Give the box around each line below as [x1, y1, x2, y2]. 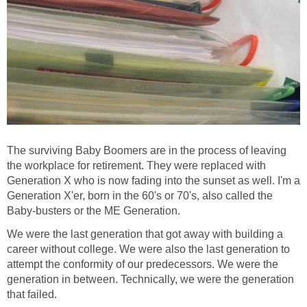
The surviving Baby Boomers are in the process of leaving [7, 145, 286, 157]
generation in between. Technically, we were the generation [7, 273, 294, 286]
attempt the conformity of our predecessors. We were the [7, 258, 278, 271]
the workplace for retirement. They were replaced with [7, 160, 266, 172]
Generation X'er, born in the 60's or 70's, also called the [7, 190, 273, 202]
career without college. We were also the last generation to [7, 243, 290, 256]
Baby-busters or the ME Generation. [7, 205, 180, 217]
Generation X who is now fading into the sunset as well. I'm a [7, 175, 300, 187]
